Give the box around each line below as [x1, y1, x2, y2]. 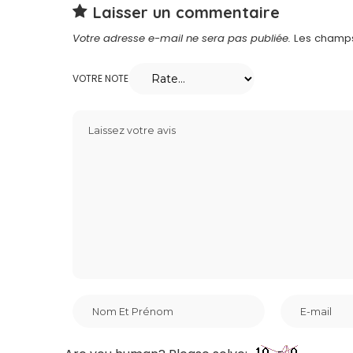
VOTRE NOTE [72, 72, 128, 86]
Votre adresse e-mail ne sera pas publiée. [72, 31, 291, 46]
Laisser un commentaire [93, 2, 280, 23]
